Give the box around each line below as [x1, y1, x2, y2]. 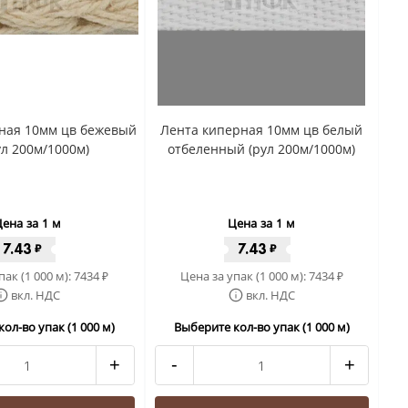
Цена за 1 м [228, 215, 296, 231]
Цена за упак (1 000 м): [179, 268, 309, 284]
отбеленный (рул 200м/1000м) [168, 140, 356, 158]
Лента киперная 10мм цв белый [160, 121, 363, 138]
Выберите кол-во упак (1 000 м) [173, 319, 350, 335]
